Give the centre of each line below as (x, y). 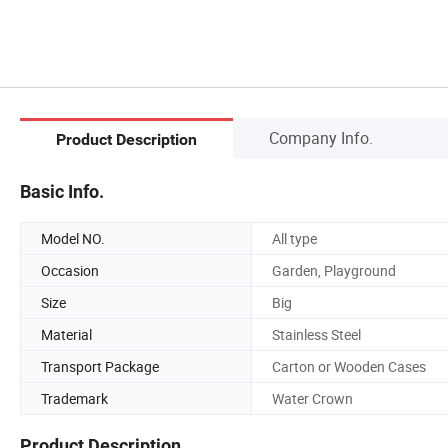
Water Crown (312, 398)
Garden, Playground (334, 270)
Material (66, 334)
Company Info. (321, 137)
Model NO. (73, 238)
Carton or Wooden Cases (349, 366)
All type (294, 238)
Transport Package (100, 366)
